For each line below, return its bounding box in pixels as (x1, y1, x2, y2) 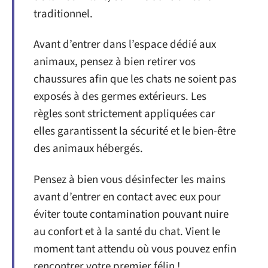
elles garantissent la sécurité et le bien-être (33, 123, 236, 140)
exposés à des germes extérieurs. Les (33, 89, 206, 105)
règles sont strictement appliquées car (33, 106, 215, 123)
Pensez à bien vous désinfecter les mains (33, 171, 226, 188)
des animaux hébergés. (33, 141, 143, 157)
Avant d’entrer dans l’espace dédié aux (33, 36, 216, 53)
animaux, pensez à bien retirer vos (33, 54, 196, 71)
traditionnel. (33, 5, 93, 22)
